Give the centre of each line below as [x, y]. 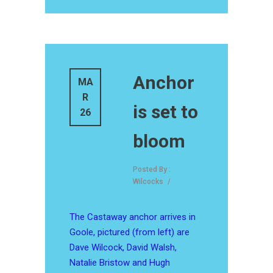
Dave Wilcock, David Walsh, [123, 248]
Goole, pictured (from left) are [129, 232]
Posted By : [152, 170]
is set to [165, 112]
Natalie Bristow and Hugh [120, 263]
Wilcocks [148, 182]
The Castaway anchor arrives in [133, 217]
